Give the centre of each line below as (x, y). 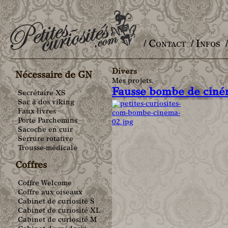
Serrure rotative (46, 140)
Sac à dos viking (46, 103)
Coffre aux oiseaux (50, 193)
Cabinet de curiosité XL (59, 211)
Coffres (31, 166)
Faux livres (37, 112)
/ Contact (165, 45)
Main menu (173, 54)
